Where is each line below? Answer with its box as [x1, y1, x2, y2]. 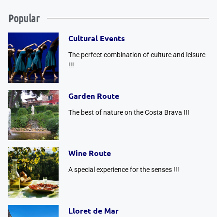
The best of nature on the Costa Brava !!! [68, 108, 189, 116]
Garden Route [68, 90, 119, 101]
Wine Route [68, 148, 111, 158]
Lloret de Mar [68, 205, 119, 216]
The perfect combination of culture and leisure [68, 51, 205, 59]
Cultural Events [68, 33, 125, 43]
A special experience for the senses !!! [68, 166, 179, 173]
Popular [8, 12, 39, 24]
